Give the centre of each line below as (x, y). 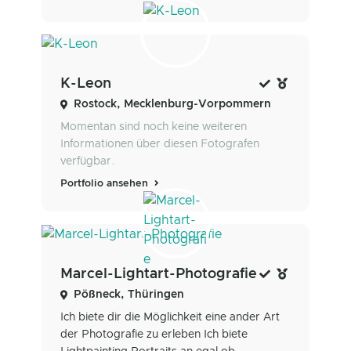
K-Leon (86, 84)
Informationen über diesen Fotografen (160, 145)
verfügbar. (88, 162)
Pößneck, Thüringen (129, 294)
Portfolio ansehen (106, 184)
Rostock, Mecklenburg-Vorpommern (172, 105)
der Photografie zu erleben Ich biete (154, 334)
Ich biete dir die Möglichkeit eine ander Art (170, 317)
